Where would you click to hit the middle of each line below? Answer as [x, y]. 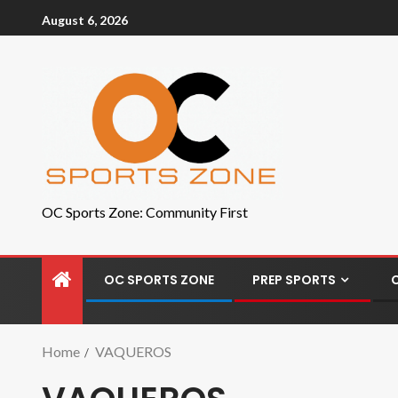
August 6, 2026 [85, 20]
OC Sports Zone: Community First [145, 212]
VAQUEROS [133, 351]
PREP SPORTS [294, 280]
